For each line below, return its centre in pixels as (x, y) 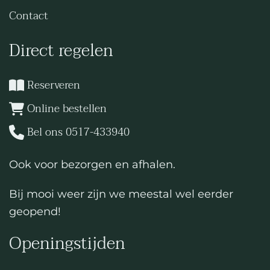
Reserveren (54, 85)
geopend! (35, 212)
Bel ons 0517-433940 (78, 132)
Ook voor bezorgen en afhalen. (92, 165)
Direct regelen (61, 51)
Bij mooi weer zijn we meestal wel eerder (121, 194)
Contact (29, 16)
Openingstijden (67, 243)
